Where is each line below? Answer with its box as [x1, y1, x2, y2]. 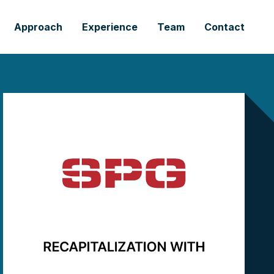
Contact [204, 21, 245, 33]
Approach [14, 21, 62, 33]
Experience [82, 21, 138, 33]
